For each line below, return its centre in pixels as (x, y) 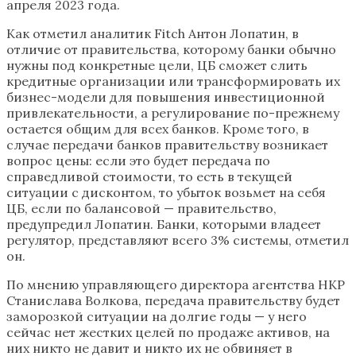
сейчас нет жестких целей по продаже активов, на (168, 332)
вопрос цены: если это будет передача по (138, 160)
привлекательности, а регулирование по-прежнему (173, 112)
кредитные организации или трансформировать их (173, 81)
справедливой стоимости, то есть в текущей (149, 176)
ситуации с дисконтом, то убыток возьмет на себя (166, 192)
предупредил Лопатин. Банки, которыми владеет (164, 224)
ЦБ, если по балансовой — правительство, (141, 208)
